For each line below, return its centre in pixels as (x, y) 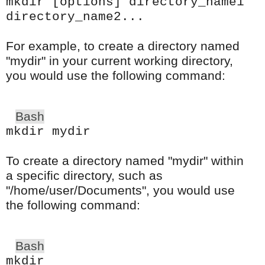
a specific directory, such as (84, 175)
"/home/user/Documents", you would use (120, 190)
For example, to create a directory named (123, 46)
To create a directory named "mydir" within (125, 161)
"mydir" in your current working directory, (119, 61)
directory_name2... (75, 16)
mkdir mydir (48, 131)
